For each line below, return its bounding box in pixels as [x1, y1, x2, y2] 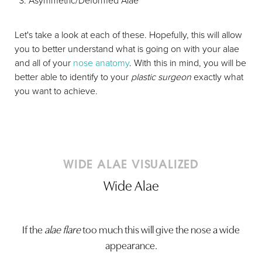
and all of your [15, 56, 73, 69]
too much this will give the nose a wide [81, 222, 240, 236]
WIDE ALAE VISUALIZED [63, 156, 199, 172]
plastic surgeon [131, 70, 191, 83]
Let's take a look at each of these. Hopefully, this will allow [15, 28, 242, 41]
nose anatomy [73, 56, 129, 69]
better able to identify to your [15, 70, 131, 83]
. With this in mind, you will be [129, 56, 246, 69]
